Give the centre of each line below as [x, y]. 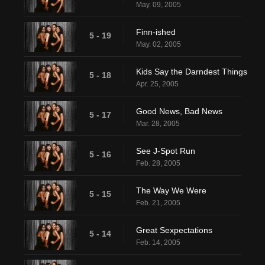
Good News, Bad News [179, 112]
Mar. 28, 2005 [158, 124]
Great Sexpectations [174, 230]
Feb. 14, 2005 [158, 243]
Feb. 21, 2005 [158, 203]
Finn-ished [156, 32]
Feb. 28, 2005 [158, 164]
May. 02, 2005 [159, 45]
